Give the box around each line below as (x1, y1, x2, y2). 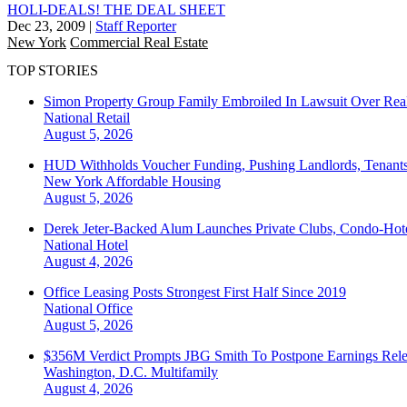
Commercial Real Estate (70, 34, 208, 50)
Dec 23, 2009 (7, 17, 85, 34)
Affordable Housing (105, 174, 221, 190)
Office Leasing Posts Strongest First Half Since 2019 (44, 284, 346, 301)
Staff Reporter (95, 17, 176, 34)
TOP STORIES (7, 63, 98, 79)
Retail (96, 110, 130, 126)
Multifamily (151, 364, 218, 381)
